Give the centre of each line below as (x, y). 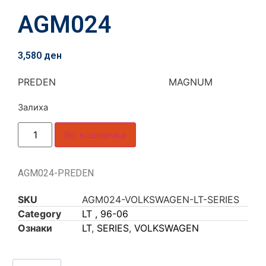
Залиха (33, 107)
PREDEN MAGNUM (115, 82)
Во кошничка (96, 134)
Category (39, 213)
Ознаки (35, 228)
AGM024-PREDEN (56, 173)
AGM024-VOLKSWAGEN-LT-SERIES (161, 199)
